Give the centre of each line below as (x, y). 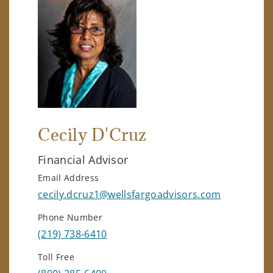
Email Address (69, 177)
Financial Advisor (83, 159)
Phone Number (70, 217)
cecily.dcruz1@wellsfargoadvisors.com (129, 194)
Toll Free (56, 257)
